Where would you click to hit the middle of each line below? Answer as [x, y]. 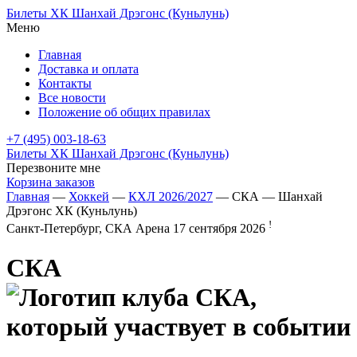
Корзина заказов [51, 182]
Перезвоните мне [53, 168]
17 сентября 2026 [221, 229]
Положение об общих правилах [124, 112]
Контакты [65, 83]
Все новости [72, 98]
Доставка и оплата [88, 69]
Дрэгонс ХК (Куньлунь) [72, 211]
